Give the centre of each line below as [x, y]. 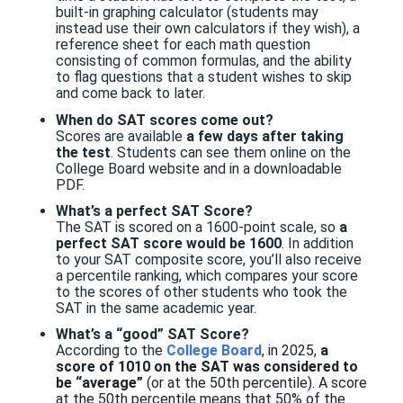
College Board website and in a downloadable [198, 168]
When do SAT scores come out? [164, 120]
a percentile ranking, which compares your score [206, 275]
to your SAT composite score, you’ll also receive [208, 259]
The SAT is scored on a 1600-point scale [184, 227]
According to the [111, 350]
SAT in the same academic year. [156, 308]
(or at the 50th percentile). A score [255, 382]
